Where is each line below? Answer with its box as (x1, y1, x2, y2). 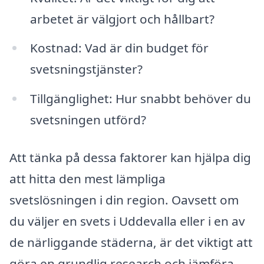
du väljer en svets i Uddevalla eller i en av (9, 212, 245, 229)
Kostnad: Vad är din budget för (29, 39, 209, 57)
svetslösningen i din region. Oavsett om (9, 191, 239, 208)
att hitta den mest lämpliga (9, 170, 166, 187)
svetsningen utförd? (29, 111, 146, 128)
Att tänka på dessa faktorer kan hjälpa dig (9, 148, 251, 166)
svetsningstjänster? (29, 61, 143, 78)
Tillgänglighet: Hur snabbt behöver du (29, 90, 251, 107)
